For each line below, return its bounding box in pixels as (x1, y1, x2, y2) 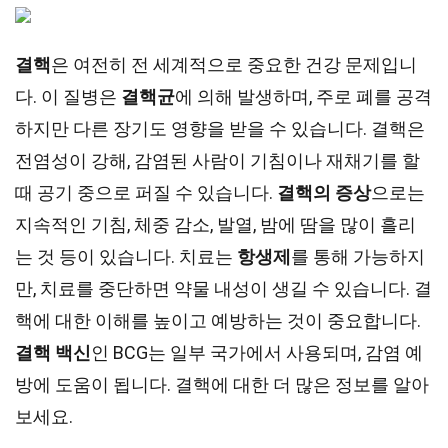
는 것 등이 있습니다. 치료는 (15, 246, 237, 267)
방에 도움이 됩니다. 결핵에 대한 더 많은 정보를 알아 (15, 374, 429, 395)
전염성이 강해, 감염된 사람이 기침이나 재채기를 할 (15, 150, 420, 171)
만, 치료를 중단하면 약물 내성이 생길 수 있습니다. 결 (15, 278, 432, 299)
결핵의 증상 (277, 182, 371, 203)
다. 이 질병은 (15, 86, 121, 107)
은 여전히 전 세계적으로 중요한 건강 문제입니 (51, 54, 417, 75)
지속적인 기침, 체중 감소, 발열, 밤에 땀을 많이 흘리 (15, 214, 416, 235)
